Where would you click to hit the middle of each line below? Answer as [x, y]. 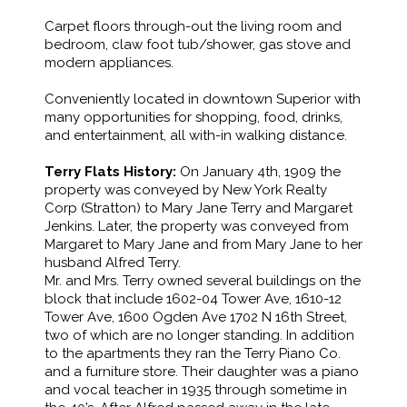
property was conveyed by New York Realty [186, 190]
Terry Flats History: [110, 172]
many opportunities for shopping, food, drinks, [194, 118]
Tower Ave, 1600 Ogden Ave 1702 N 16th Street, [196, 318]
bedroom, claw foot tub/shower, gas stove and [198, 45]
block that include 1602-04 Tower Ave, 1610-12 [193, 299]
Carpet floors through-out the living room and [193, 27]
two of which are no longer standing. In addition [199, 336]
